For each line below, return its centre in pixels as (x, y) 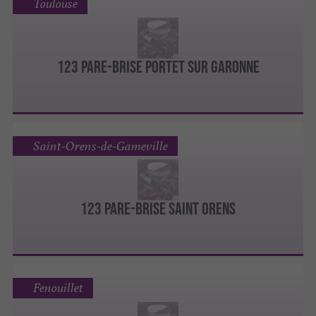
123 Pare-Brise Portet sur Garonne (158, 66)
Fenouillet (58, 288)
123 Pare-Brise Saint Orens (158, 209)
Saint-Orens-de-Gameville (100, 146)
